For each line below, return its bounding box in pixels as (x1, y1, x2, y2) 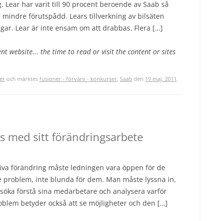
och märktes (5, 75, 39, 82)
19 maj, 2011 (145, 75, 177, 82)
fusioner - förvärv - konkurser (39, 75, 117, 82)
